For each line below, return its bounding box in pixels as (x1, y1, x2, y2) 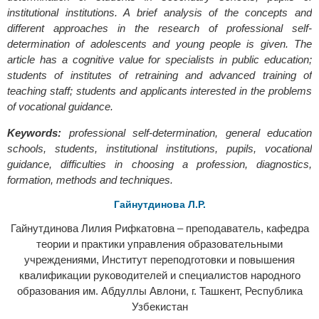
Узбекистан (131, 300, 188, 313)
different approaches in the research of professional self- (7, 21, 312, 34)
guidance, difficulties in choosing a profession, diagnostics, (7, 157, 312, 170)
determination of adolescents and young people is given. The (7, 37, 312, 50)
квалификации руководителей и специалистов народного (19, 268, 300, 281)
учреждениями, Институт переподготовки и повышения (24, 253, 295, 266)
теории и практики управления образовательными (36, 237, 283, 250)
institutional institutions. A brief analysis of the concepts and (7, 6, 312, 19)
